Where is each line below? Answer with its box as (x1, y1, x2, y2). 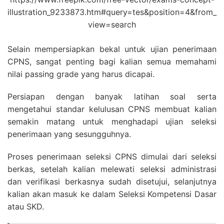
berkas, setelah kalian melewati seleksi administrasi (7, 164, 216, 174)
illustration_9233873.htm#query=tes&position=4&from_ (7, 7, 216, 17)
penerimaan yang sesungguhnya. (7, 129, 131, 139)
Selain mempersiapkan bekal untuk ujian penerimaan (7, 44, 216, 54)
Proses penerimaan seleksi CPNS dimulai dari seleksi (7, 151, 216, 162)
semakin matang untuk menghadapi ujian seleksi (7, 116, 216, 127)
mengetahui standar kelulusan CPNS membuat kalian (7, 104, 216, 114)
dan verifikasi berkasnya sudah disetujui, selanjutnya (7, 176, 216, 187)
